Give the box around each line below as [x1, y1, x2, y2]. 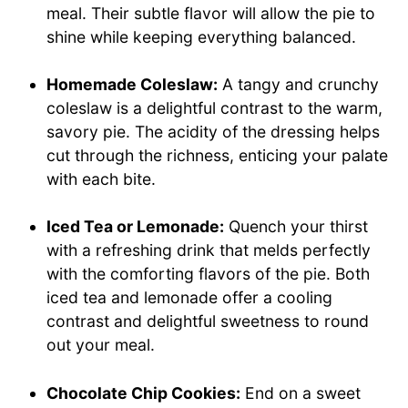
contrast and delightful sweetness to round [46, 311, 370, 331]
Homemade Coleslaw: [46, 74, 219, 94]
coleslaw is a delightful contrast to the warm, [46, 97, 383, 117]
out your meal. [46, 335, 156, 355]
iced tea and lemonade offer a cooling [46, 288, 333, 308]
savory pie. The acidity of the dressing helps [46, 121, 381, 141]
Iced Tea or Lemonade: [46, 217, 225, 237]
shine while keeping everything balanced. [46, 26, 357, 46]
